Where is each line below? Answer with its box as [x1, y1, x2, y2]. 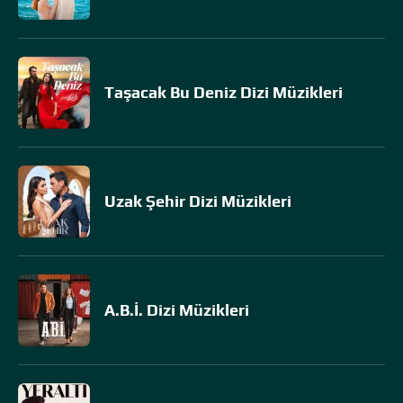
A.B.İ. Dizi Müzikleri [104, 300, 249, 319]
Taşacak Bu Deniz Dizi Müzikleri [104, 83, 343, 102]
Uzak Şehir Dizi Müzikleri [104, 192, 291, 210]
